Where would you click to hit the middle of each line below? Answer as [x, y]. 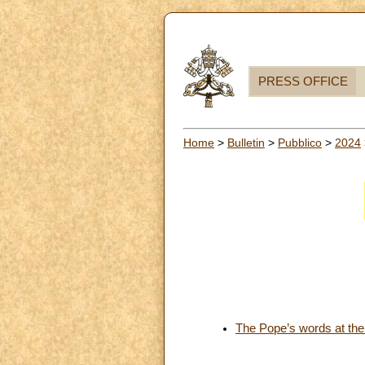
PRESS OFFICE [303, 81]
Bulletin [246, 142]
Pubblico [300, 142]
